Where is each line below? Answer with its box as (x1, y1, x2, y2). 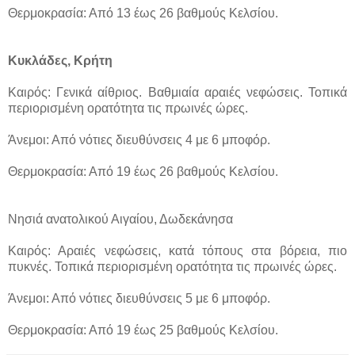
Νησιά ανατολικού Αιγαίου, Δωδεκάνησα (8, 212, 233, 226)
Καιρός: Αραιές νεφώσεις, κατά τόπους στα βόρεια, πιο (8, 243, 347, 258)
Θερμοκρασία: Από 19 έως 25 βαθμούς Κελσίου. (8, 323, 278, 337)
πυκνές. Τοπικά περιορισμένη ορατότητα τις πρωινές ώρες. (8, 259, 337, 273)
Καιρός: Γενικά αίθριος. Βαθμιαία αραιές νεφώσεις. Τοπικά (8, 85, 347, 99)
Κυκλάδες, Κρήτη (8, 53, 113, 67)
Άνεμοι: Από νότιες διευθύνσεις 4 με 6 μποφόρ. (8, 132, 270, 147)
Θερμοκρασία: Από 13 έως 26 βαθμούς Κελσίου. (8, 6, 278, 20)
